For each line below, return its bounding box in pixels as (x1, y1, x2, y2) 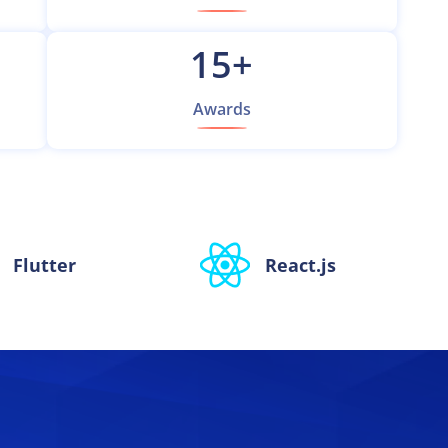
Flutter (13, 252, 77, 277)
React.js (265, 252, 337, 277)
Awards (192, 98, 251, 120)
